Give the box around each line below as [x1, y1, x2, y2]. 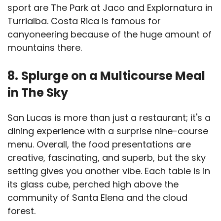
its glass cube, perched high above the [7, 178, 179, 191]
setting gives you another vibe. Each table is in [7, 165, 210, 178]
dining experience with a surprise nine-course [7, 125, 208, 138]
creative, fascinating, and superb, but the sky [7, 151, 206, 164]
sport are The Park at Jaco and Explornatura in [7, 1, 213, 14]
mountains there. [7, 41, 84, 54]
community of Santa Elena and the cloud [7, 191, 187, 204]
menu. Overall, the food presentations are [7, 138, 191, 151]
